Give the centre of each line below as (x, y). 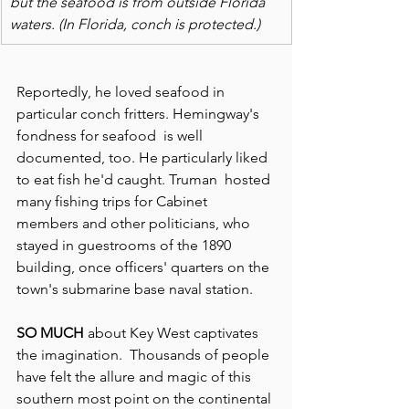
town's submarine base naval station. (135, 288)
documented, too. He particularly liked (144, 157)
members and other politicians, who (135, 223)
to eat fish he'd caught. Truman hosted (145, 179)
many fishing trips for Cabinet (114, 201)
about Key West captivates (173, 332)
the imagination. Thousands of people (145, 354)
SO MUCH (50, 332)
